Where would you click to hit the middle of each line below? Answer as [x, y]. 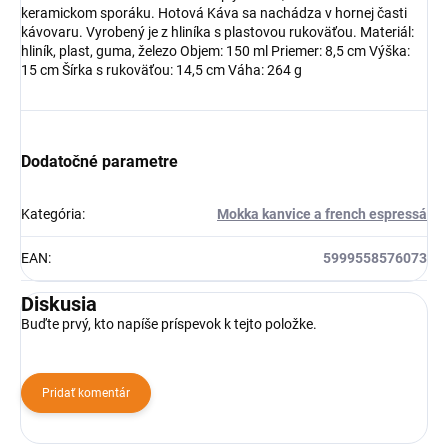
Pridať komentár [86, 392]
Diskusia [59, 303]
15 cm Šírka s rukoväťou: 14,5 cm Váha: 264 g [164, 69]
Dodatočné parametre [99, 161]
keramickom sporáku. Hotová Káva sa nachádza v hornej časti [214, 12]
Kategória [51, 213]
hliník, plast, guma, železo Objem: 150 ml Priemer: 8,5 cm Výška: [215, 50]
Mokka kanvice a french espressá [322, 213]
